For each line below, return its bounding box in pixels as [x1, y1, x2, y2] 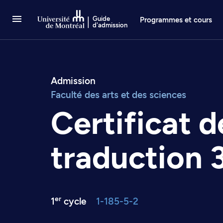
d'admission [93, 21, 128, 29]
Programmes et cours [140, 15, 213, 24]
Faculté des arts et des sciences [51, 89, 186, 101]
